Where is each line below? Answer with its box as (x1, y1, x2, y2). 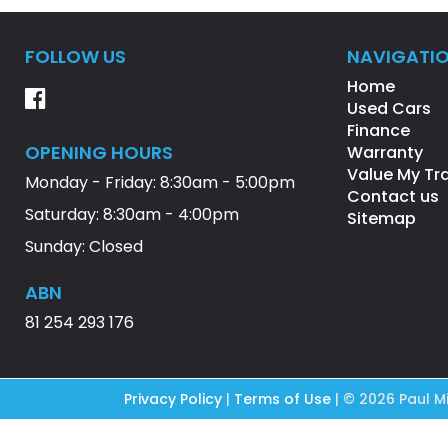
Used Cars (347, 97, 432, 120)
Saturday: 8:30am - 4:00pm (25, 203, 239, 226)
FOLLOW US (25, 44, 126, 69)
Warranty (347, 141, 424, 164)
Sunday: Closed (25, 235, 143, 258)
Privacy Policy (124, 389, 226, 409)
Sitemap (347, 207, 417, 230)
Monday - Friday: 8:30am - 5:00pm (25, 171, 295, 194)
